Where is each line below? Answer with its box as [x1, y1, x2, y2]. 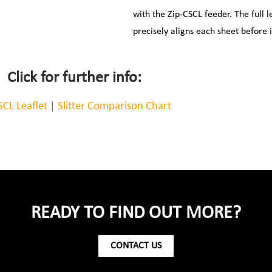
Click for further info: [7, 70, 141, 86]
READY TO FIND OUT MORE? [31, 204, 241, 223]
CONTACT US [110, 241, 161, 251]
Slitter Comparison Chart [57, 101, 171, 112]
